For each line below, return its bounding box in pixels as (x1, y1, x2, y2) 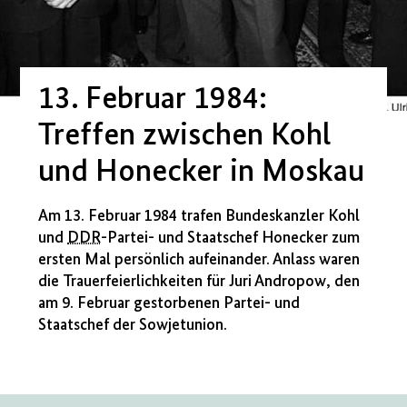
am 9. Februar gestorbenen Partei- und (38, 295, 301, 312)
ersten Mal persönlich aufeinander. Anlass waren (38, 252, 361, 268)
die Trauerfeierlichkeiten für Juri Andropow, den (38, 273, 361, 290)
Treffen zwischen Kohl (38, 120, 332, 152)
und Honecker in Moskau (38, 156, 365, 188)
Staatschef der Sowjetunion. (38, 317, 228, 333)
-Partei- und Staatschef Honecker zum (101, 230, 361, 246)
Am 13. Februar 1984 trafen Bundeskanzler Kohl (38, 208, 361, 224)
